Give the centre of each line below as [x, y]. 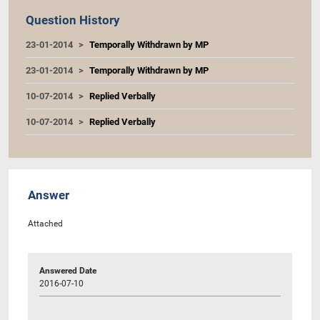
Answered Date [68, 270]
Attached [45, 223]
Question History [73, 20]
